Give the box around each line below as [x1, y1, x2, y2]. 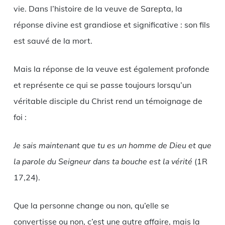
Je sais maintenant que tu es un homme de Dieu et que [13, 140, 211, 151]
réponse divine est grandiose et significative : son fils [13, 19, 210, 30]
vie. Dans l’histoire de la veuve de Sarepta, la [13, 3, 182, 14]
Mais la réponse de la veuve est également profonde [13, 63, 209, 74]
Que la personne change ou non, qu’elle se [13, 200, 169, 210]
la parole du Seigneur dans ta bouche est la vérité [13, 156, 192, 167]
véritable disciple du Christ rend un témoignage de [13, 95, 202, 106]
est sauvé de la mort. [13, 35, 92, 46]
